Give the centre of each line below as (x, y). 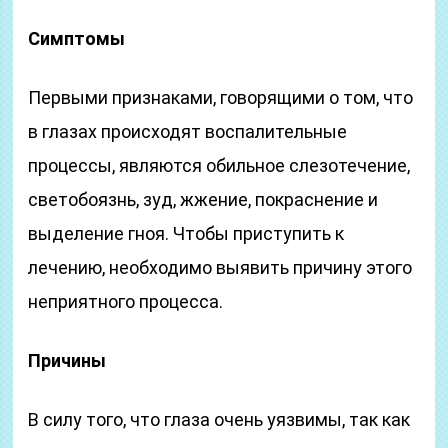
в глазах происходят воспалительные (188, 131)
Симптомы (77, 38)
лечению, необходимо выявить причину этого (220, 267)
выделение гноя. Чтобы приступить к (186, 233)
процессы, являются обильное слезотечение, (219, 165)
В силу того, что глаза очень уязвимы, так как (219, 419)
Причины (67, 360)
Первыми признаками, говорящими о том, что (221, 97)
